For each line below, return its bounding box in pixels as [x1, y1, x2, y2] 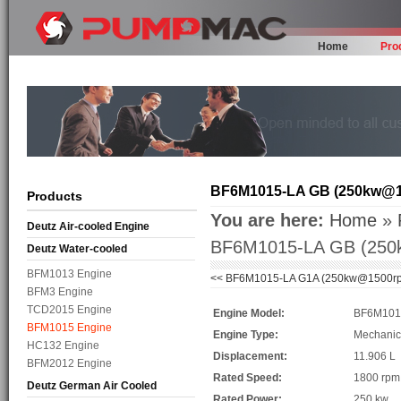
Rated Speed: [213, 371, 282, 385]
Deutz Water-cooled [27, 243, 127, 256]
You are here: [210, 210, 329, 231]
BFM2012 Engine [27, 357, 112, 371]
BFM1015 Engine [27, 321, 112, 335]
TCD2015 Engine [27, 303, 112, 317]
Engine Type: [213, 328, 278, 342]
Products [27, 189, 82, 204]
